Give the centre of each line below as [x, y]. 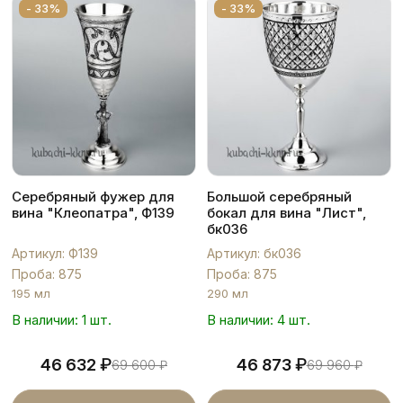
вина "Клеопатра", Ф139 [93, 212]
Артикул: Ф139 [55, 253]
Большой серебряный [279, 196]
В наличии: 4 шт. [259, 319]
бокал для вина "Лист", [287, 212]
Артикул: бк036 [254, 253]
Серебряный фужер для [93, 196]
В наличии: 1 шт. [62, 319]
